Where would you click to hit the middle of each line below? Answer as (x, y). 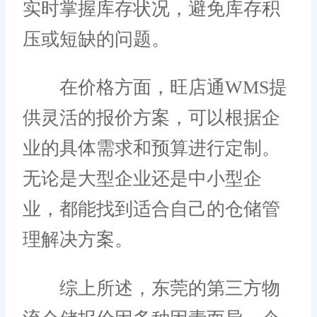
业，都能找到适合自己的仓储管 (151, 209)
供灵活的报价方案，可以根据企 (151, 118)
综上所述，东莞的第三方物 (151, 288)
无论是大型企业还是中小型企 (142, 179)
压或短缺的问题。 (96, 39)
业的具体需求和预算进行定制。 (151, 149)
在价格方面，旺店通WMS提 (155, 88)
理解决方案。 (78, 240)
